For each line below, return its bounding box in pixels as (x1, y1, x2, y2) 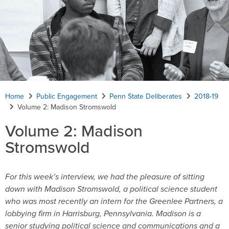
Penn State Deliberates (109, 90, 182, 102)
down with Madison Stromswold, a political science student (5, 182, 217, 195)
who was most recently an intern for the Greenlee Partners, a (5, 195, 223, 207)
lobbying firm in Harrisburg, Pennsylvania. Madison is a (5, 207, 201, 219)
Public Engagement (36, 90, 97, 102)
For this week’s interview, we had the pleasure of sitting (5, 170, 204, 182)
